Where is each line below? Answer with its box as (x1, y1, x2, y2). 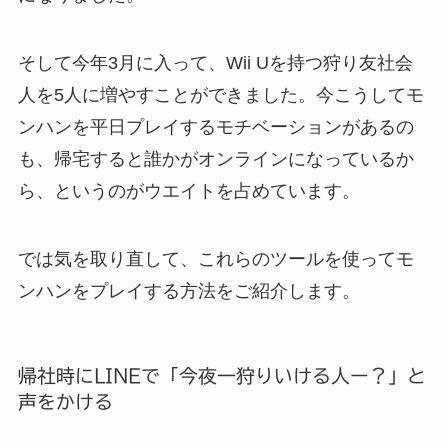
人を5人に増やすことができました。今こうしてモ (17, 84, 424, 105)
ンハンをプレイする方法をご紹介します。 (17, 280, 360, 301)
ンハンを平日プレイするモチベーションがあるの (17, 116, 414, 137)
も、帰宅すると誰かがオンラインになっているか (17, 148, 414, 169)
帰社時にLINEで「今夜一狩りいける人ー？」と (17, 366, 426, 386)
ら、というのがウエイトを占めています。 (17, 180, 360, 201)
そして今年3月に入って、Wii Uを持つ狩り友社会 (17, 52, 413, 73)
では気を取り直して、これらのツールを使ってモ (17, 248, 414, 269)
